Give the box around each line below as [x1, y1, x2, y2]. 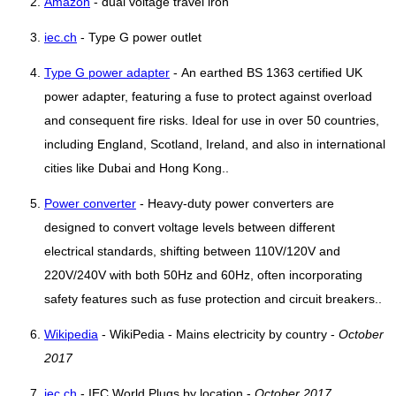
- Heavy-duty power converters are [136, 196, 334, 210]
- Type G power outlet [77, 30, 202, 44]
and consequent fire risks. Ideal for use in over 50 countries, [44, 113, 379, 127]
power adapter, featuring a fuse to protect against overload [44, 89, 372, 103]
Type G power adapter [44, 65, 170, 80]
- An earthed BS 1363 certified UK [170, 65, 362, 80]
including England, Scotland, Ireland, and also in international [44, 137, 385, 151]
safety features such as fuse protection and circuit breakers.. [44, 292, 382, 306]
